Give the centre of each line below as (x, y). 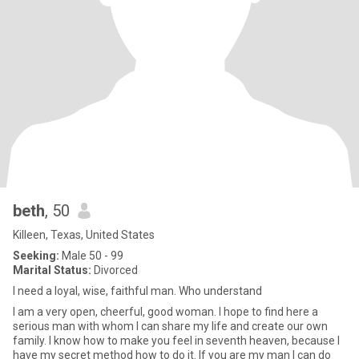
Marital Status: (52, 270)
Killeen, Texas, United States (84, 235)
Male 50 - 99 (91, 256)
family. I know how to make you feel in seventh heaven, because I (176, 341)
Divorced (115, 270)
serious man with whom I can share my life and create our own (170, 326)
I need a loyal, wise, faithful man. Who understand (137, 291)
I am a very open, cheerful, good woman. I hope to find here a (165, 312)
